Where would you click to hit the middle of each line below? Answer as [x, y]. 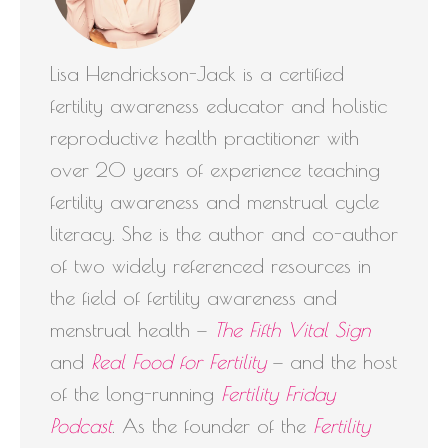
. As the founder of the [212, 425]
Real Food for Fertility [178, 361]
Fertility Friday [278, 393]
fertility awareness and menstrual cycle [214, 201]
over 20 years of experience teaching [215, 169]
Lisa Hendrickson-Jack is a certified [197, 73]
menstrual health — [132, 329]
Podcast [81, 425]
